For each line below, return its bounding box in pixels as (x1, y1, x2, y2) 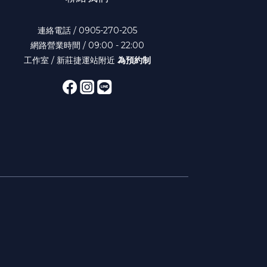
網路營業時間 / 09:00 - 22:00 (30, 40, 144, 51)
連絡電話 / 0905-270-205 (37, 25, 137, 36)
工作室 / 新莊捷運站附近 (23, 55, 117, 66)
